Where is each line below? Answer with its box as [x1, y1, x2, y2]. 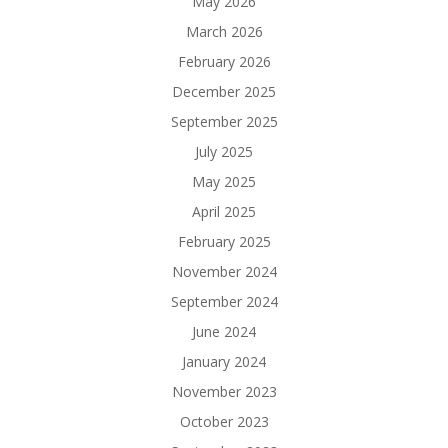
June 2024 [192, 321, 256, 341]
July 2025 [195, 141, 253, 161]
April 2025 [192, 201, 256, 221]
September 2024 [170, 291, 278, 311]
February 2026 [177, 51, 271, 71]
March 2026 [185, 21, 263, 41]
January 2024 [182, 351, 266, 371]
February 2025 [177, 231, 271, 251]
